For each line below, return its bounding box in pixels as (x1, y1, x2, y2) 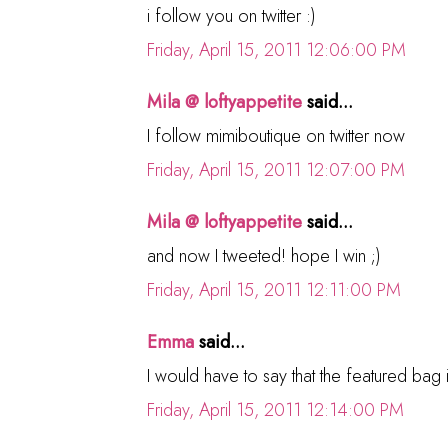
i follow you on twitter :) (147, 2, 316, 29)
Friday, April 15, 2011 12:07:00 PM (147, 156, 405, 183)
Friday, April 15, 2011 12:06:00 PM (147, 36, 406, 63)
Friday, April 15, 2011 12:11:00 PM (147, 276, 401, 303)
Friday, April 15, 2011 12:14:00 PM (147, 396, 404, 423)
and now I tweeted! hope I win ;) (147, 242, 381, 269)
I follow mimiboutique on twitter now (147, 122, 405, 149)
